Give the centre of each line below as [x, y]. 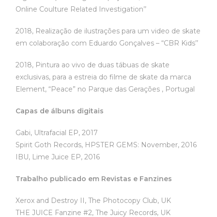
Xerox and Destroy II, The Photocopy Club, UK [93, 201]
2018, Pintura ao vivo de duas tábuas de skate [93, 65]
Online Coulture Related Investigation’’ [81, 9]
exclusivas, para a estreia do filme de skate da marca [104, 77]
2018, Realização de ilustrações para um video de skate [108, 31]
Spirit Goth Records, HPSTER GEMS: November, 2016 [106, 145]
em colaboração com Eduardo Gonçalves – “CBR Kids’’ [107, 43]
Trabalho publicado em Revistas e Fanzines [94, 179]
